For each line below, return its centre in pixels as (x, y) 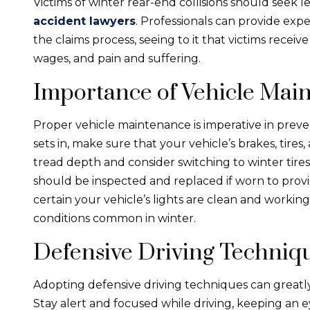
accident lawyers (84, 21)
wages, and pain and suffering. (117, 58)
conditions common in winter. (115, 218)
